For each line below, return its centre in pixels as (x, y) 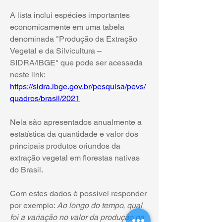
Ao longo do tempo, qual (100, 205)
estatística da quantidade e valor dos (74, 134)
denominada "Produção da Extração (74, 39)
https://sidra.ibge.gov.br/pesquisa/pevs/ (78, 86)
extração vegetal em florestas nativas (75, 158)
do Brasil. (27, 170)
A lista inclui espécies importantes (70, 15)
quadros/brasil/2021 (45, 98)
